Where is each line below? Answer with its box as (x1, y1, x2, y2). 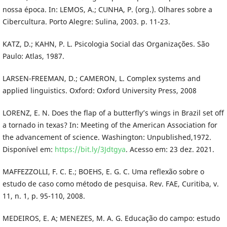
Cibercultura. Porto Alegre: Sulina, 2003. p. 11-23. (2, 16, 170, 26)
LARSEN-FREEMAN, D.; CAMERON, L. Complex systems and (2, 73, 201, 83)
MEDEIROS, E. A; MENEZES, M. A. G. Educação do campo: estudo (2, 213, 220, 223)
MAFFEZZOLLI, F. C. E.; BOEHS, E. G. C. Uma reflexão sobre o (2, 166, 204, 176)
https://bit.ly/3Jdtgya (54, 144, 126, 154)
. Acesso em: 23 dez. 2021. (125, 144, 214, 154)
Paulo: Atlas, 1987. (2, 51, 64, 61)
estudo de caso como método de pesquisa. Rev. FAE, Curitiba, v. (2, 178, 219, 188)
